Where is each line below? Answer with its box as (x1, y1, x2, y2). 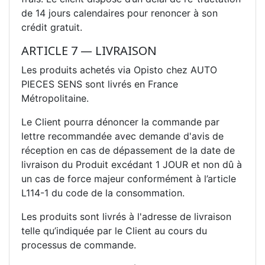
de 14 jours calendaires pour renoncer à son (21, 7, 218, 19)
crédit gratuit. (21, 21, 82, 33)
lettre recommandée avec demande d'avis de (21, 130, 224, 142)
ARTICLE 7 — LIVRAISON (21, 42, 157, 59)
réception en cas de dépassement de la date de (21, 144, 235, 156)
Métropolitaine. (21, 92, 89, 104)
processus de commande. (21, 238, 136, 251)
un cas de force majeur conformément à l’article (21, 172, 236, 185)
